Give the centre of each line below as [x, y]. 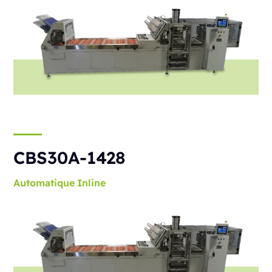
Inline [92, 183]
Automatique [44, 183]
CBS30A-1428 [70, 158]
